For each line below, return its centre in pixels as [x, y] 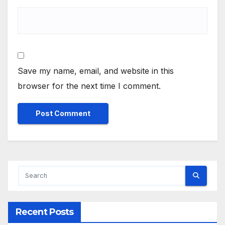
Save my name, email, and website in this [96, 71]
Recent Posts [45, 212]
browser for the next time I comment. [89, 86]
